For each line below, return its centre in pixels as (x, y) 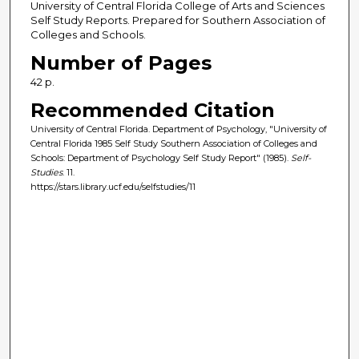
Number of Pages (121, 63)
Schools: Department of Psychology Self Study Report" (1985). (160, 158)
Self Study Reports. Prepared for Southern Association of (177, 20)
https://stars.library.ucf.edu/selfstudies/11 (113, 187)
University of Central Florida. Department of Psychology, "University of (178, 129)
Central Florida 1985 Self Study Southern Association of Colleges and (173, 144)
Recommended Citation (152, 111)
